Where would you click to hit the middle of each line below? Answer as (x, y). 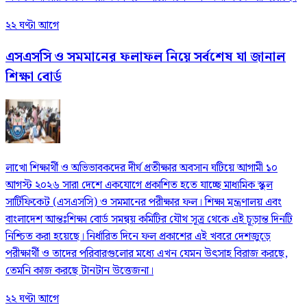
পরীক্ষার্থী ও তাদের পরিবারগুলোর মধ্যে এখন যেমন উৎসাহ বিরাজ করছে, (147, 254)
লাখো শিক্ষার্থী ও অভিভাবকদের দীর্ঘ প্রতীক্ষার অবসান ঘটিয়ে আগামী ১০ (142, 169)
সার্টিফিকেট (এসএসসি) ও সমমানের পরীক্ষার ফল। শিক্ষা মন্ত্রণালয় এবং (144, 203)
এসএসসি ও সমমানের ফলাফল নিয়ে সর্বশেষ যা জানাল (146, 57)
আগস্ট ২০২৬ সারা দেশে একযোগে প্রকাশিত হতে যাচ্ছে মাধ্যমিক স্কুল (139, 186)
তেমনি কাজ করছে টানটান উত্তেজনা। (79, 271)
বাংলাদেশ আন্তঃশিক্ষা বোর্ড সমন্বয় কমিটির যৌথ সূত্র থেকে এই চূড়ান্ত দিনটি (149, 220)
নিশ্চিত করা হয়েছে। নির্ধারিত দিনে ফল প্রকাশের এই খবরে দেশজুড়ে (138, 237)
